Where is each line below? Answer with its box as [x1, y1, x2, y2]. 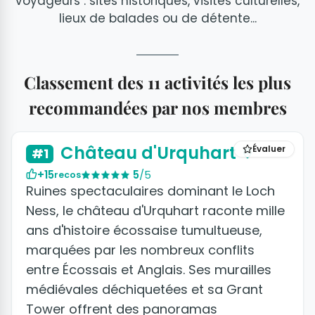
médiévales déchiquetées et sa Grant [26, 281, 263, 299]
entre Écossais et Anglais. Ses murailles [26, 261, 271, 279]
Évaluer [252, 143, 285, 155]
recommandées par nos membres [28, 96, 287, 119]
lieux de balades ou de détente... [58, 10, 257, 27]
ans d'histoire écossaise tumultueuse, [26, 221, 262, 240]
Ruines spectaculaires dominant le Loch [26, 182, 275, 200]
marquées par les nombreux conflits [26, 241, 255, 259]
